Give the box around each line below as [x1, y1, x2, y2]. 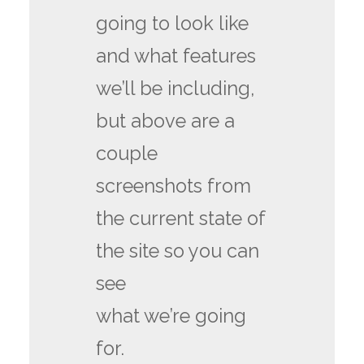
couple [96, 141, 158, 165]
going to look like [96, 11, 249, 35]
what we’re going [96, 304, 247, 327]
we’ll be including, [96, 76, 256, 100]
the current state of [96, 206, 266, 230]
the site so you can [96, 239, 260, 262]
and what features [96, 44, 257, 67]
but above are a [96, 109, 236, 132]
